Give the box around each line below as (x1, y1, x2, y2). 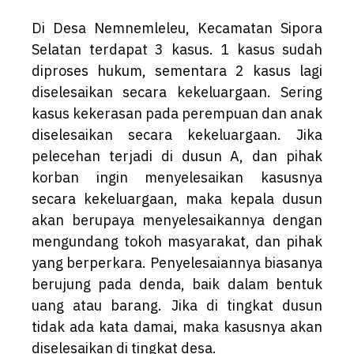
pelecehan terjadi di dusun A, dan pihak (32, 146, 322, 165)
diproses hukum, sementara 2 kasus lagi (32, 61, 322, 80)
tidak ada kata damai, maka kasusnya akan (32, 317, 322, 336)
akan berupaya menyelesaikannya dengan (32, 210, 322, 229)
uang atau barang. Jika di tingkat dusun (32, 296, 322, 314)
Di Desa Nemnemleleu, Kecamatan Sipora (32, 18, 322, 37)
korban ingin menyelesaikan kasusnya (32, 168, 322, 186)
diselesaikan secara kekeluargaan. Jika (32, 125, 322, 144)
